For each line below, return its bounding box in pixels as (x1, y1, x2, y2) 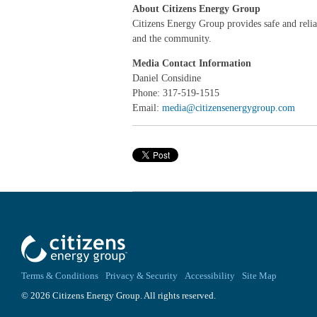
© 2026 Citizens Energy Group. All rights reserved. (21, 290, 216, 301)
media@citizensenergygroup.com (162, 103, 295, 113)
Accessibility (185, 271, 235, 282)
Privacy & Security (105, 271, 178, 282)
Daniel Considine (132, 73, 201, 83)
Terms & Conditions (21, 271, 98, 282)
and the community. (132, 33, 212, 44)
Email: (132, 103, 162, 113)
